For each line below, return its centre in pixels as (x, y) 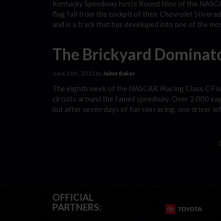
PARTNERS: (77, 207)
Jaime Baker (119, 73)
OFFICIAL (73, 197)
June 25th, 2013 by (77, 73)
